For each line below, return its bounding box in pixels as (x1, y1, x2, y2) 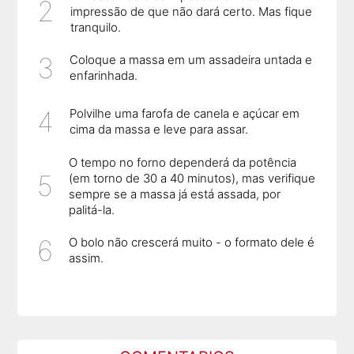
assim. (69, 250, 104, 266)
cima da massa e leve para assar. (70, 122, 249, 137)
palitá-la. (69, 201, 115, 217)
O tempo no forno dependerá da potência (69, 154, 297, 170)
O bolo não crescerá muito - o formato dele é (69, 235, 315, 250)
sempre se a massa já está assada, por (69, 186, 281, 201)
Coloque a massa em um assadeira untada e (70, 52, 313, 68)
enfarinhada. (70, 68, 138, 84)
